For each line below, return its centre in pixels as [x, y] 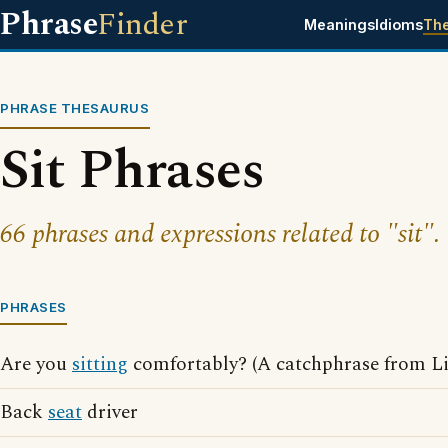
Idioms [398, 24]
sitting [100, 364]
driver [110, 412]
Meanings [339, 24]
